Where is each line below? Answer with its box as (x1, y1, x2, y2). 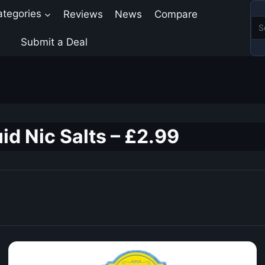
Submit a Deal (21, 35, 88, 48)
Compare (154, 8, 198, 20)
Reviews (63, 8, 104, 20)
